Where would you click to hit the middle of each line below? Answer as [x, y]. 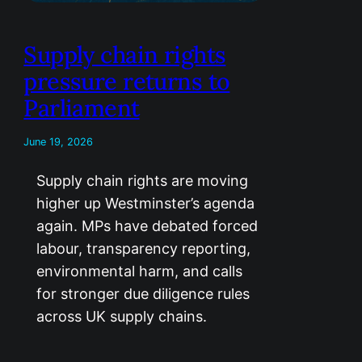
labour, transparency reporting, [144, 249]
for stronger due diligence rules [143, 294]
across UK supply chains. [122, 317]
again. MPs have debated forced [147, 226]
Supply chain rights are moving [143, 181]
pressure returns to [127, 82]
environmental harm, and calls [140, 271]
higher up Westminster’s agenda [146, 204]
